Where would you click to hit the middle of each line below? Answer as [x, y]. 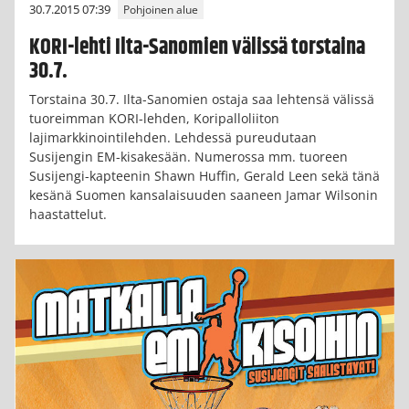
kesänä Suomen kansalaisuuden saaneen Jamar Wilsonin [204, 195]
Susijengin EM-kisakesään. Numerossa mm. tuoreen [189, 157]
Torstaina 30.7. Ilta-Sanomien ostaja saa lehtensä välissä [202, 100]
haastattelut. [68, 215]
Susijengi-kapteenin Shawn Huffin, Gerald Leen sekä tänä [204, 176]
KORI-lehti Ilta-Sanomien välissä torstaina [197, 47]
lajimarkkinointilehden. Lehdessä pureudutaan [173, 138]
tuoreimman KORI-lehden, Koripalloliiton [154, 119]
